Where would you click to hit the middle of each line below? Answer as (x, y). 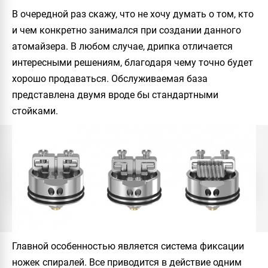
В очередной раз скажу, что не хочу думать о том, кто (133, 14)
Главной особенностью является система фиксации (128, 246)
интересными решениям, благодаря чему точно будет (133, 62)
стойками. (35, 111)
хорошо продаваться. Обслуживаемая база (110, 78)
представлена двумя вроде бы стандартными (115, 95)
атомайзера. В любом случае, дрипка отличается (122, 46)
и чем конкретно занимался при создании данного (127, 30)
